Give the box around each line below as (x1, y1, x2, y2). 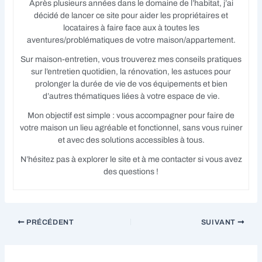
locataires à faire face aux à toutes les (63, 23, 199, 33)
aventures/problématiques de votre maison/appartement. (26, 36, 236, 45)
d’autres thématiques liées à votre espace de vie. (42, 92, 220, 101)
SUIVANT (201, 218, 237, 227)
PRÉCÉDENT (25, 218, 74, 227)
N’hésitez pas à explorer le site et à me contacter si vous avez (20, 155, 242, 164)
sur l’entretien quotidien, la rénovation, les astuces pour (31, 67, 231, 77)
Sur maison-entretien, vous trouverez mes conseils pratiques (20, 55, 242, 64)
